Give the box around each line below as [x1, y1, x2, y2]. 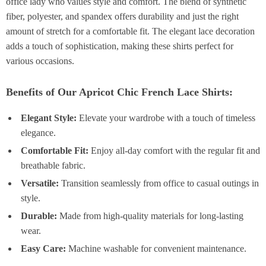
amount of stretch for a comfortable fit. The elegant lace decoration [6, 26, 255, 36]
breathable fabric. [21, 160, 85, 170]
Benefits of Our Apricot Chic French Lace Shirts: [6, 86, 233, 98]
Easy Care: [21, 243, 66, 254]
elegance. [21, 128, 56, 138]
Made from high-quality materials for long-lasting [57, 211, 243, 221]
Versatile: [21, 178, 59, 188]
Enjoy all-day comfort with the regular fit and [88, 145, 260, 156]
